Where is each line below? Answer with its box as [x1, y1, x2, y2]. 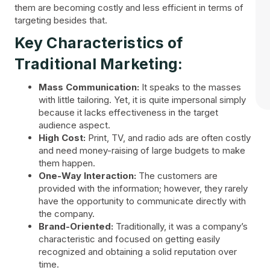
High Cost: [39, 131, 86, 143]
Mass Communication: [39, 81, 139, 93]
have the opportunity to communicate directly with [39, 195, 246, 207]
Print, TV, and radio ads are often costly [86, 131, 251, 143]
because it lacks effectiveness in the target [39, 106, 218, 118]
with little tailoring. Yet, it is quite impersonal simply [39, 93, 246, 105]
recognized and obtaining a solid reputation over [39, 245, 237, 257]
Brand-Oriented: [39, 220, 113, 232]
